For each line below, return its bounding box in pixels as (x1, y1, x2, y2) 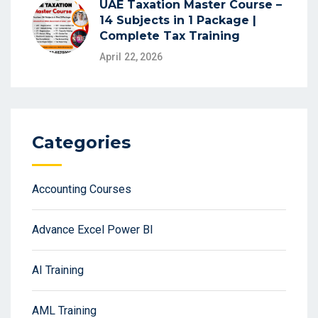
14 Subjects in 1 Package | (99, 13, 256, 28)
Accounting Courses (32, 182, 131, 197)
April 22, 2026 (99, 51, 163, 63)
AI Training (32, 263, 84, 278)
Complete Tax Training (99, 29, 240, 43)
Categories (32, 132, 131, 153)
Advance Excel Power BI (32, 223, 153, 237)
